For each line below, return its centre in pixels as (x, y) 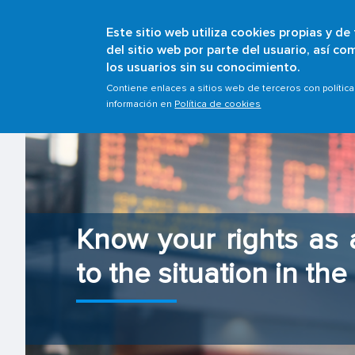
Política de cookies (218, 104)
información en (141, 104)
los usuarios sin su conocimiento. (204, 67)
